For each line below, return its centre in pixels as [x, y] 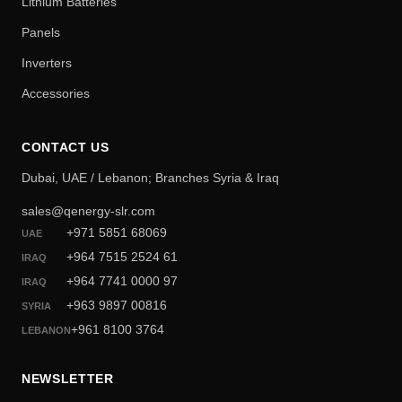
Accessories [56, 94]
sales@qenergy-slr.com [88, 211]
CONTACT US [66, 148]
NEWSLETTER [68, 380]
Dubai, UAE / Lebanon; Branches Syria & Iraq [150, 179]
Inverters [47, 63]
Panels [41, 33]
